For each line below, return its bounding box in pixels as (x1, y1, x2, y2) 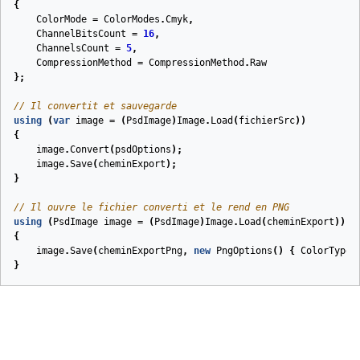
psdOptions (115, 144, 171, 155)
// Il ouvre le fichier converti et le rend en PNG (14, 202, 289, 213)
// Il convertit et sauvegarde (14, 100, 177, 112)
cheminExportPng (98, 245, 182, 256)
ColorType (301, 245, 351, 256)
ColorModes (104, 14, 160, 25)
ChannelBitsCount (36, 28, 126, 39)
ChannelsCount (36, 43, 109, 54)
